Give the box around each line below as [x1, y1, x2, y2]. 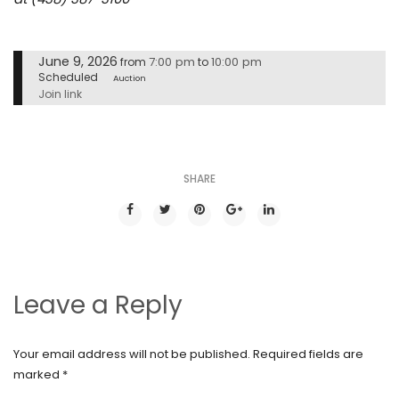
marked [13, 365, 62, 383]
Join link [38, 85, 82, 102]
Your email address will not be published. [13, 345, 250, 362]
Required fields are [253, 345, 363, 362]
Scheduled [38, 69, 98, 85]
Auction [113, 72, 147, 85]
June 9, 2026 [38, 53, 118, 71]
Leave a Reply [13, 287, 183, 322]
